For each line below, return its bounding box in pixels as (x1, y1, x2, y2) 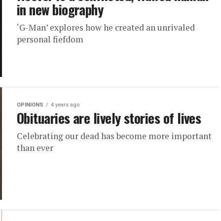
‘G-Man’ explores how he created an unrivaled (17, 22, 195, 33)
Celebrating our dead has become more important (17, 130, 212, 142)
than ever (17, 142, 53, 153)
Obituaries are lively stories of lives (17, 108, 201, 128)
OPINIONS (17, 102, 43, 108)
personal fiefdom (17, 34, 83, 45)
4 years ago (51, 102, 79, 108)
